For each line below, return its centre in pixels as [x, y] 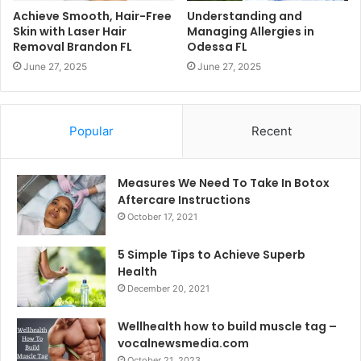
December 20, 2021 [168, 289]
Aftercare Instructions [184, 200]
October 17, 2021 [162, 217]
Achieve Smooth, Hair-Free [92, 17]
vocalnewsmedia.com [183, 344]
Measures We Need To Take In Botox [224, 183]
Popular [91, 131]
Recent [272, 131]
